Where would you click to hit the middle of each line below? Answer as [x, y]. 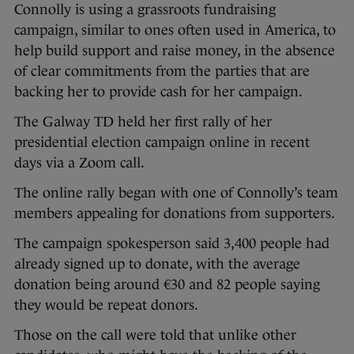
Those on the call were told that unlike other [155, 335]
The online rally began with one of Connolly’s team [176, 193]
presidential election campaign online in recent [162, 143]
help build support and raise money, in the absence [175, 51]
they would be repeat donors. [106, 305]
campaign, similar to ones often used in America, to [175, 30]
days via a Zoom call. [81, 163]
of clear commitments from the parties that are [162, 72]
